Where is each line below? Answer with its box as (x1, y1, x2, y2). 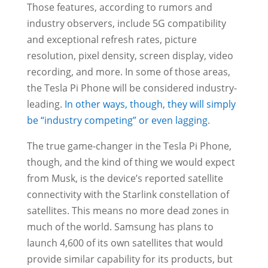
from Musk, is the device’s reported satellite (26, 172, 223, 185)
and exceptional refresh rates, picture (26, 33, 197, 47)
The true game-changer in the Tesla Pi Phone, (26, 139, 232, 153)
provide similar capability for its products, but (26, 252, 233, 266)
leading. (26, 98, 65, 111)
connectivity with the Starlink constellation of (26, 188, 229, 202)
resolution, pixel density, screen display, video (26, 49, 233, 63)
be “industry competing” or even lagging (26, 114, 208, 127)
